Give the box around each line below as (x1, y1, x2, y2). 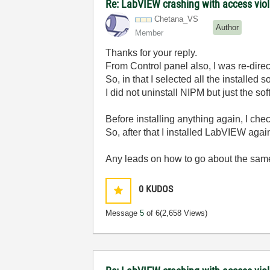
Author (216, 22, 239, 32)
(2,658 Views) (160, 209, 208, 218)
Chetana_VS (154, 14, 199, 24)
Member (135, 28, 164, 37)
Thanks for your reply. (105, 48, 198, 58)
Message (105, 209, 140, 218)
